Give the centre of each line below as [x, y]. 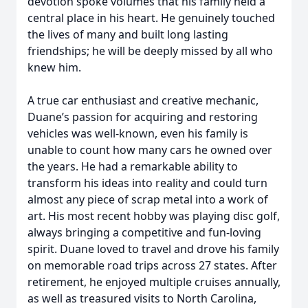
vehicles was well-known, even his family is [138, 133]
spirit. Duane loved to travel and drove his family [153, 249]
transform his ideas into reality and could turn [147, 183]
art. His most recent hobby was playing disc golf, [154, 216]
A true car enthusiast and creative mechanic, [143, 100]
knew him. [54, 67]
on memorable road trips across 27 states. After [152, 265]
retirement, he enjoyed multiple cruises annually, [154, 282]
